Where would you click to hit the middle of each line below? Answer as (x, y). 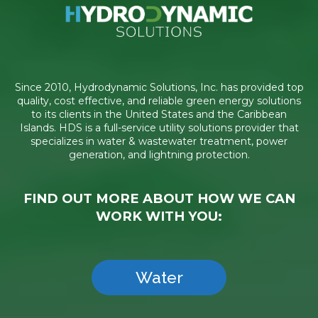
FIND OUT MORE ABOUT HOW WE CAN (159, 198)
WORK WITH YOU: (159, 216)
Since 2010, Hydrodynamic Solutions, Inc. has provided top (159, 88)
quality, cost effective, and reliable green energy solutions (159, 101)
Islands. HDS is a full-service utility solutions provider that (159, 128)
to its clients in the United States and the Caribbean (159, 115)
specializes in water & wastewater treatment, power (159, 142)
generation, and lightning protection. (159, 155)
